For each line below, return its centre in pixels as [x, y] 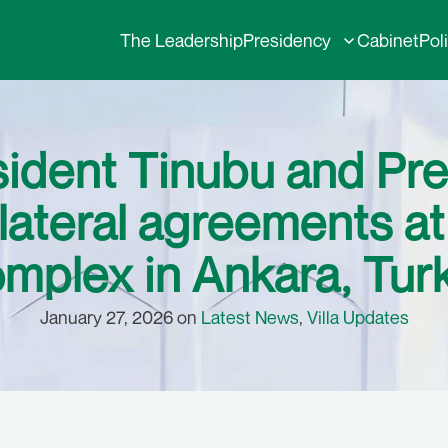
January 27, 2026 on [120, 317]
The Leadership [181, 40]
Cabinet [388, 40]
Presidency [287, 40]
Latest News [249, 317]
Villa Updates [357, 317]
